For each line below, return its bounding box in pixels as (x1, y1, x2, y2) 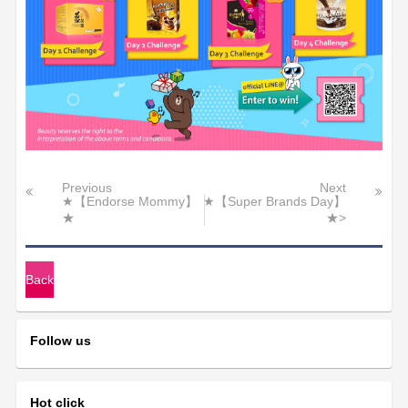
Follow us (30, 333, 92, 349)
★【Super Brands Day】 (202, 194, 346, 209)
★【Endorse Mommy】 (62, 194, 199, 209)
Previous (62, 180, 113, 195)
